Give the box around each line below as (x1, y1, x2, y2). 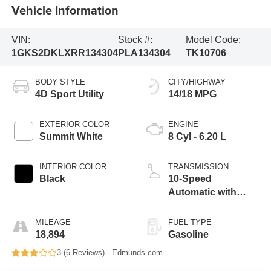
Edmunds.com (111, 248, 163, 258)
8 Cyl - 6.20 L (168, 131, 226, 142)
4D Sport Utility (34, 89, 104, 100)
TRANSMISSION (168, 162, 229, 172)
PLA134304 (117, 48, 171, 59)
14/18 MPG (168, 89, 217, 100)
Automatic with (168, 187, 237, 198)
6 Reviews (65, 248, 102, 258)
